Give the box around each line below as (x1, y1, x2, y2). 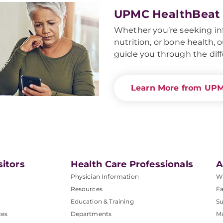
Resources (70, 185, 103, 193)
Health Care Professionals (70, 159, 193, 170)
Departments (70, 210, 112, 218)
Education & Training (70, 198, 134, 205)
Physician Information (70, 173, 139, 180)
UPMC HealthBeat (113, 7, 221, 21)
